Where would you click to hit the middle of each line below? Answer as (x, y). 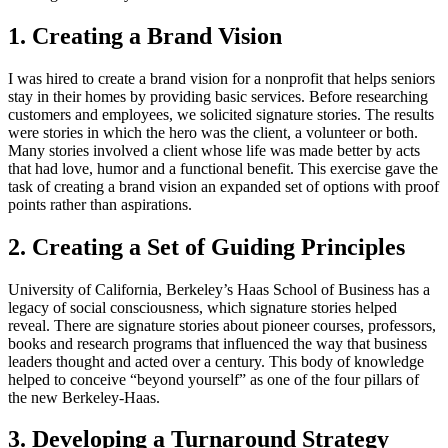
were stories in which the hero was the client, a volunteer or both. (213, 132)
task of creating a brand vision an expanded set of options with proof (223, 186)
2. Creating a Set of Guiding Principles (206, 246)
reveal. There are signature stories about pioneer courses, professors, (222, 325)
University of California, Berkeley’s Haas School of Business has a (219, 289)
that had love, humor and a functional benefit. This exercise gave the (223, 168)
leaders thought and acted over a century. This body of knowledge (216, 361)
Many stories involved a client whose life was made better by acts (214, 150)
